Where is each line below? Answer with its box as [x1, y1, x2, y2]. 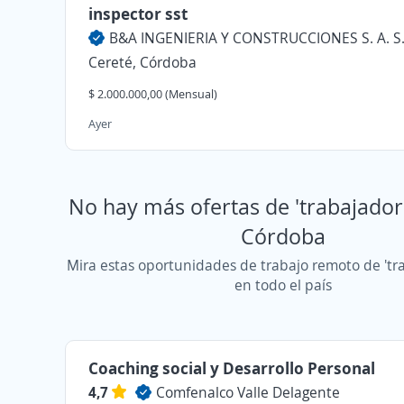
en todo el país [234, 275, 333, 295]
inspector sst [88, 3, 188, 24]
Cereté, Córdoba [88, 52, 197, 72]
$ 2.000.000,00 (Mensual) [88, 86, 217, 102]
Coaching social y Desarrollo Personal [88, 357, 375, 379]
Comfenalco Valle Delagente [156, 382, 340, 402]
